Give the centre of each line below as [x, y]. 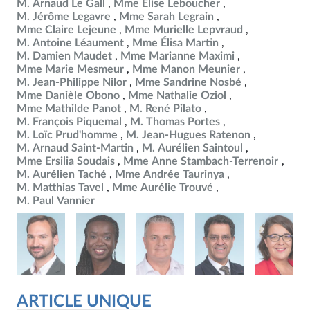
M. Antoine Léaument [70, 43]
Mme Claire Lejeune [66, 30]
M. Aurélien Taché [62, 174]
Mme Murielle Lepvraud [184, 30]
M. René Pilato [165, 109]
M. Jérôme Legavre [64, 17]
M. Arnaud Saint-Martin [75, 148]
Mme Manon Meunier [186, 69]
